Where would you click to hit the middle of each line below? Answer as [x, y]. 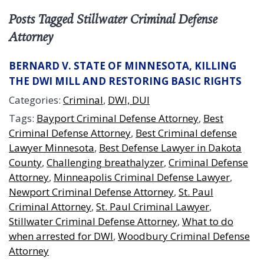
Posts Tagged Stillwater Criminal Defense [113, 19]
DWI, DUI [129, 100]
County [25, 162]
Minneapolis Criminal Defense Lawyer [142, 177]
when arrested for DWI [61, 236]
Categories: [36, 100]
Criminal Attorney [50, 207]
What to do [208, 221]
